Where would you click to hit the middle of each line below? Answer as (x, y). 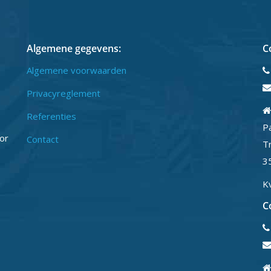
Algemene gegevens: (74, 48)
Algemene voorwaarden (77, 70)
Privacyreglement (64, 93)
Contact (43, 139)
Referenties (51, 116)
